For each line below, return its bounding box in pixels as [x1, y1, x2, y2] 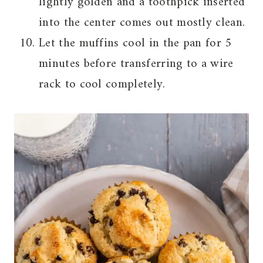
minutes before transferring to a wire [39, 53, 234, 75]
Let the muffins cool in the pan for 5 [39, 32, 232, 55]
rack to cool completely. [39, 73, 166, 96]
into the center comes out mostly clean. [39, 12, 245, 34]
